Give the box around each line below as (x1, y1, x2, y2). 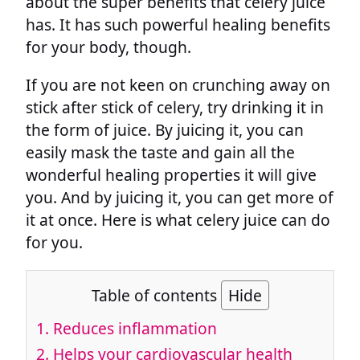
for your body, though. (26, 36, 191, 59)
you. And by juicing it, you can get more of (26, 186, 333, 209)
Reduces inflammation (49, 317, 217, 340)
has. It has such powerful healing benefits (26, 14, 330, 36)
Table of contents (91, 284, 221, 306)
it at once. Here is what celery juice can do (26, 209, 330, 231)
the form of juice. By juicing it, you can (26, 119, 304, 141)
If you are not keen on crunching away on (26, 74, 330, 96)
